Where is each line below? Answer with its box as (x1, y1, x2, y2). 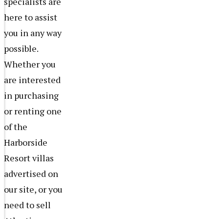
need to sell (4, 198, 51, 211)
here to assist (4, 11, 57, 23)
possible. (4, 42, 38, 54)
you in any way (4, 26, 62, 39)
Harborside (4, 136, 47, 148)
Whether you (4, 58, 56, 70)
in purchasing (4, 89, 59, 101)
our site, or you (4, 183, 63, 195)
